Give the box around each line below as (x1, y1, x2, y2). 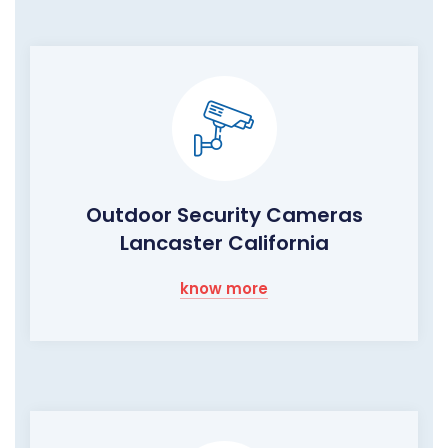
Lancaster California (119, 228, 329, 257)
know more (180, 277, 268, 299)
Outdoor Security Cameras (85, 200, 363, 229)
